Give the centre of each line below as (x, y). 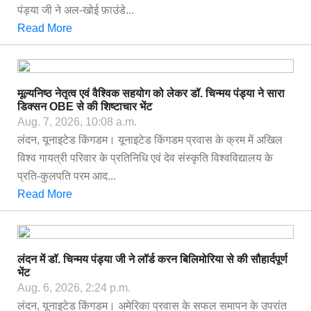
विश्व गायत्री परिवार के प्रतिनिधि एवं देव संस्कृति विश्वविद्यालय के (145, 158)
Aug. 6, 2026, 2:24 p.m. (74, 288)
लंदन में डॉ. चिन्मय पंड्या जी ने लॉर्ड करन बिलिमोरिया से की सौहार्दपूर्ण (152, 259)
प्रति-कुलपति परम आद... (67, 176)
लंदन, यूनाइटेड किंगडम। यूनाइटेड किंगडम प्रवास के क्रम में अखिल (150, 140)
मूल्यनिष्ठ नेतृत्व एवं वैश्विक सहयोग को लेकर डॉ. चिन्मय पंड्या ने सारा (151, 93)
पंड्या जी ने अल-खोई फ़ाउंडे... (76, 10)
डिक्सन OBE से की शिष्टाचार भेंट (85, 107)
